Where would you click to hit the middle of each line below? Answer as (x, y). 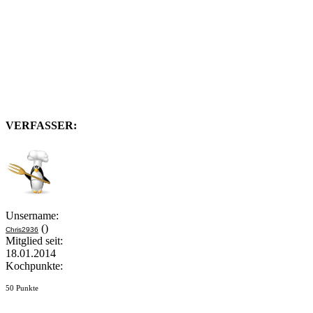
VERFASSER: (41, 125)
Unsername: (32, 215)
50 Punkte (22, 287)
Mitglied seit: (34, 240)
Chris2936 (22, 229)
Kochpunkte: (34, 265)
